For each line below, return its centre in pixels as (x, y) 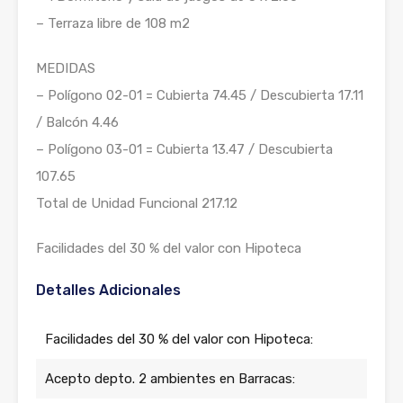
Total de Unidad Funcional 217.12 (137, 203)
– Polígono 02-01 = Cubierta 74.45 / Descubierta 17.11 (200, 95)
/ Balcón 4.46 (77, 122)
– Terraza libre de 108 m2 (113, 23)
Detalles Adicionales (108, 290)
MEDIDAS (66, 68)
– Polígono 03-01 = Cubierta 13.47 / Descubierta (184, 149)
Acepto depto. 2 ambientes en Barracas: (170, 379)
